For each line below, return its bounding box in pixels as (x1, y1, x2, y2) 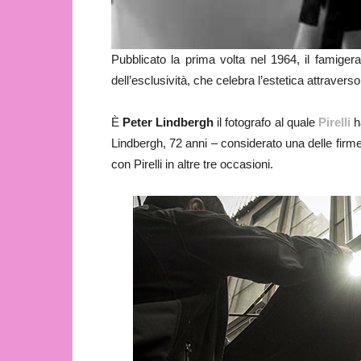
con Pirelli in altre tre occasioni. (111, 157, 273, 172)
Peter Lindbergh (122, 115, 214, 130)
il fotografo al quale (214, 115, 318, 130)
